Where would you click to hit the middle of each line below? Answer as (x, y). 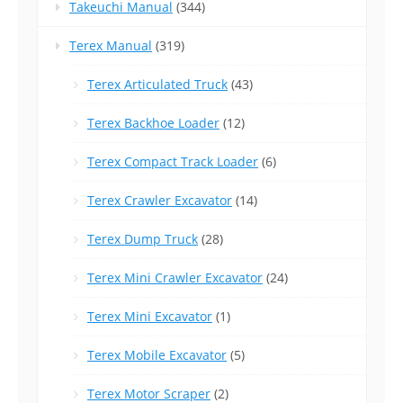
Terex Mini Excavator (150, 317)
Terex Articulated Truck (157, 85)
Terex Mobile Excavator (157, 355)
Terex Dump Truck (143, 239)
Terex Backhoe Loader (153, 123)
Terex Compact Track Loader (173, 162)
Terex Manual (111, 46)
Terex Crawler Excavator (160, 201)
